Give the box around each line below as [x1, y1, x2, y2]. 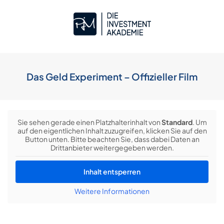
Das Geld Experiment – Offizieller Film [26, 70, 197, 82]
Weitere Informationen [74, 186, 149, 195]
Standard [161, 117, 192, 126]
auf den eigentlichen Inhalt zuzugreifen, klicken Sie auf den [17, 125, 207, 135]
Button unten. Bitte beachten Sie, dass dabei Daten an [24, 134, 199, 143]
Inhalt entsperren [83, 166, 140, 176]
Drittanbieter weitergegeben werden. [50, 142, 174, 152]
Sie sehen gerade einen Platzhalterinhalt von [17, 117, 161, 126]
